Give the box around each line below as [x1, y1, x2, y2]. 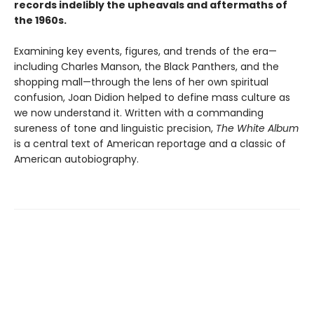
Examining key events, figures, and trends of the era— [14, 44, 277, 59]
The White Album [216, 121, 299, 136]
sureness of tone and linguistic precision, [14, 121, 216, 136]
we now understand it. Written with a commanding [14, 106, 264, 121]
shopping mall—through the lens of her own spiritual [14, 75, 268, 90]
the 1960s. [14, 13, 67, 28]
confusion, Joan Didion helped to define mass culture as [14, 90, 290, 105]
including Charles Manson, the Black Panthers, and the [14, 60, 279, 74]
